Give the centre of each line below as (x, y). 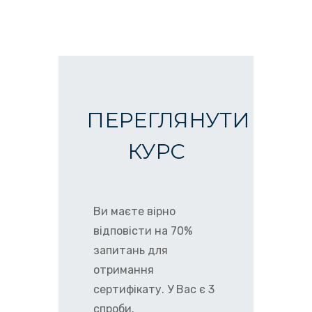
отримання (124, 270)
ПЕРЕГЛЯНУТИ (168, 120)
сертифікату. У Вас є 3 (154, 289)
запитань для (131, 250)
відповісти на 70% (143, 231)
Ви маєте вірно (134, 211)
